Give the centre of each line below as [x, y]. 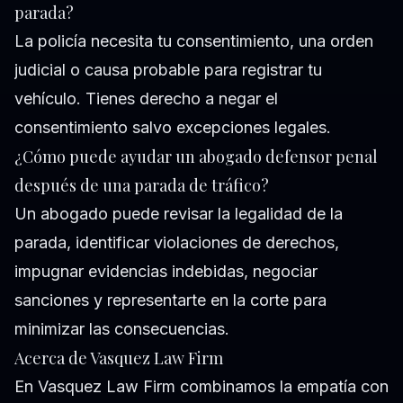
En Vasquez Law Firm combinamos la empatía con [201, 387]
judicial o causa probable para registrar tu [168, 70]
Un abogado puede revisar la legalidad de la [179, 214]
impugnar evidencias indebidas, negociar [166, 272]
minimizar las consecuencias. [122, 329]
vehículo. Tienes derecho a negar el [146, 99]
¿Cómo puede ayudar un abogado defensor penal [196, 157]
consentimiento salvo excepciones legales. [173, 128]
